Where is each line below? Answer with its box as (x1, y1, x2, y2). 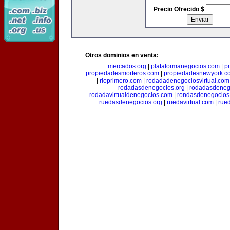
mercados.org (108, 63, 146, 70)
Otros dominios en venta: (85, 52, 159, 59)
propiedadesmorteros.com (86, 70, 159, 77)
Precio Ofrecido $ (153, 6, 206, 13)
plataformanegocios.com (151, 63, 220, 70)
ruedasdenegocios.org (99, 99, 162, 106)
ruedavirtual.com (166, 99, 214, 106)
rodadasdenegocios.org (118, 84, 185, 91)
